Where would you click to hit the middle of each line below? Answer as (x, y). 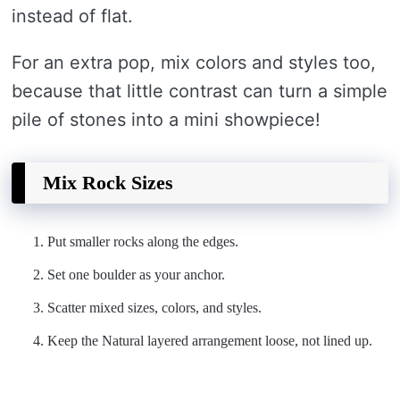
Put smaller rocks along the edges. (143, 242)
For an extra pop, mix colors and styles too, (194, 63)
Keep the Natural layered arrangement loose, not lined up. (210, 341)
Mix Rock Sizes (108, 183)
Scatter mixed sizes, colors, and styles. (154, 308)
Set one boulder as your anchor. (136, 275)
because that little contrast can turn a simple (200, 92)
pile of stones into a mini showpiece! (166, 120)
